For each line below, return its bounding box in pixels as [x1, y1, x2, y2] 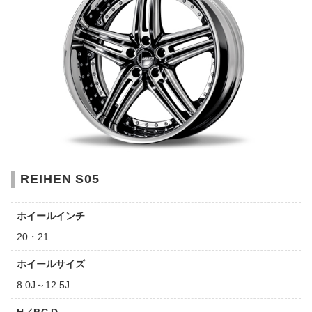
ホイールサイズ [17, 258, 85, 270]
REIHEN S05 [20, 172, 100, 187]
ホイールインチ [17, 210, 85, 222]
